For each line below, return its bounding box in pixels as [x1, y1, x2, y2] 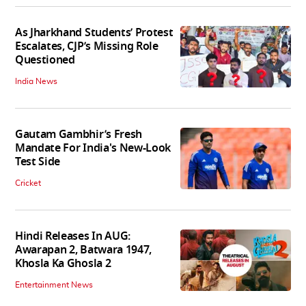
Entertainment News [15, 280, 93, 289]
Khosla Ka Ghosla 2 [15, 255, 111, 272]
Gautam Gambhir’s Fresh [15, 126, 142, 143]
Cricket [15, 178, 41, 187]
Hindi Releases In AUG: [15, 227, 130, 245]
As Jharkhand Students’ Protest [15, 24, 173, 41]
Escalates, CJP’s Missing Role [15, 38, 158, 55]
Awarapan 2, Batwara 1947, [15, 241, 152, 258]
